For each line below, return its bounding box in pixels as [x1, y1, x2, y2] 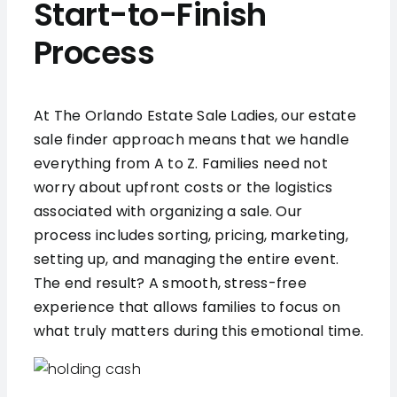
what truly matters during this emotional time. [33, 321, 364, 342]
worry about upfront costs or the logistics [33, 177, 333, 198]
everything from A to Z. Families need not [33, 153, 328, 175]
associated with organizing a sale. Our [33, 201, 303, 222]
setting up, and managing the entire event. [33, 249, 339, 270]
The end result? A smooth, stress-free [33, 273, 307, 294]
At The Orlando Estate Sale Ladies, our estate [33, 105, 356, 127]
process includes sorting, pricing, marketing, [33, 225, 348, 246]
